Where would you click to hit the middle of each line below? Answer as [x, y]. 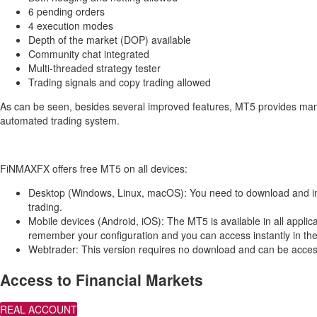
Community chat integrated [89, 54]
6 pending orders [67, 12]
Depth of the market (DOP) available [110, 40]
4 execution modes [71, 26]
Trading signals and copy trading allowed [120, 82]
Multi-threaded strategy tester [94, 68]
